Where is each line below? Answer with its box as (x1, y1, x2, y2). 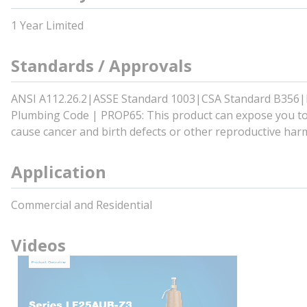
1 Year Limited (11, 18, 84, 33)
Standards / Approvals (11, 54, 192, 77)
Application (11, 160, 106, 183)
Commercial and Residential (11, 197, 152, 212)
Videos (11, 234, 66, 256)
